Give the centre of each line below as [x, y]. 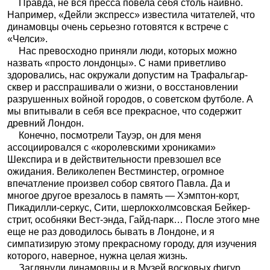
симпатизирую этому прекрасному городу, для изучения [132, 243]
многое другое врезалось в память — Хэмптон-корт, [123, 195]
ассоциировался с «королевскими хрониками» [111, 147]
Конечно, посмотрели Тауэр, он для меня [110, 135]
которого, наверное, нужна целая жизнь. [97, 256]
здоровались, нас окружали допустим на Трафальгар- [127, 75]
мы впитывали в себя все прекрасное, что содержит [124, 111]
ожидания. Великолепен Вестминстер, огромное [116, 171]
